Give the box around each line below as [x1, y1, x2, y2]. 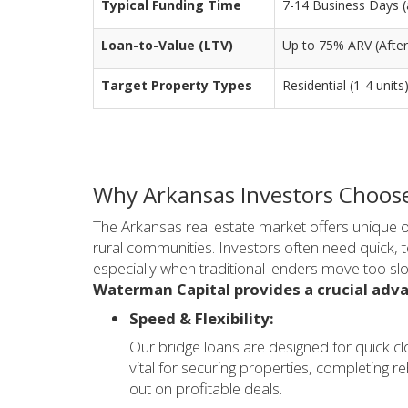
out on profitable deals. [129, 378, 282, 400]
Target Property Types [101, 76, 252, 95]
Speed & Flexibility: [129, 307, 274, 329]
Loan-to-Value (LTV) [101, 36, 233, 55]
